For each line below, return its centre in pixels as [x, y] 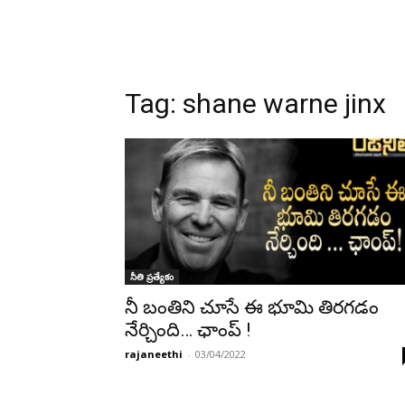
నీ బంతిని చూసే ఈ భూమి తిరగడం [252, 307]
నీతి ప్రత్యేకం [152, 277]
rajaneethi [154, 354]
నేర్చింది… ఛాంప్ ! [188, 330]
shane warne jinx [284, 104]
